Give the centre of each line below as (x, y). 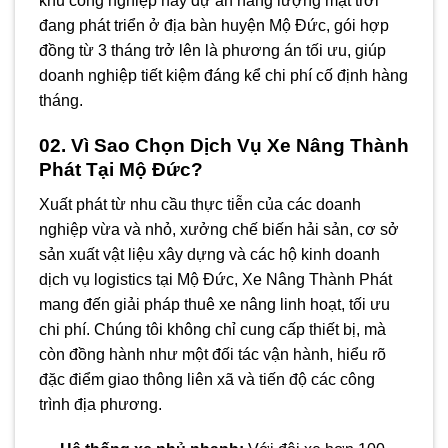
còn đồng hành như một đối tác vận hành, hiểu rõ (212, 354)
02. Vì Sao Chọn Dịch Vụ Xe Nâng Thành (224, 145)
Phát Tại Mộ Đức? (121, 169)
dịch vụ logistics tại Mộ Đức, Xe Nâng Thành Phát (215, 279)
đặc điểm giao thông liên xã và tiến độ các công (207, 379)
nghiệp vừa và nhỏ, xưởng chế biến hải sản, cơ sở (219, 229)
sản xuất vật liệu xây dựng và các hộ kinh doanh (209, 254)
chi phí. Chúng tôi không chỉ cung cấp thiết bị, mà (212, 329)
